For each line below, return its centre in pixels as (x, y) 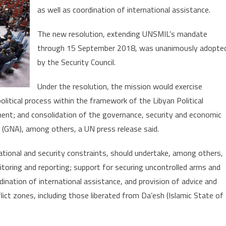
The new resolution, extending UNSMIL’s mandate (122, 34)
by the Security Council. (76, 62)
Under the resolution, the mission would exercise (120, 87)
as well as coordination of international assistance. (124, 10)
